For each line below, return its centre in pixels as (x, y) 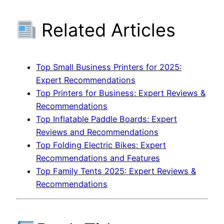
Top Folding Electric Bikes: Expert (101, 145)
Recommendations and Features (98, 158)
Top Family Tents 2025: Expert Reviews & (116, 171)
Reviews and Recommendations (97, 132)
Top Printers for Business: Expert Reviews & (121, 93)
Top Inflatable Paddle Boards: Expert (106, 119)
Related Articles (106, 30)
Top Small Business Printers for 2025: (109, 67)
